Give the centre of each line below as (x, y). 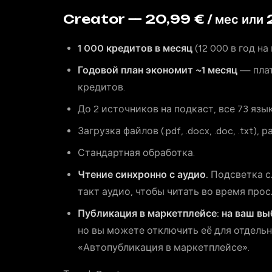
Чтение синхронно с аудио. (143, 175)
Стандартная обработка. (136, 153)
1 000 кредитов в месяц (135, 48)
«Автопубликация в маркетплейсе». (164, 247)
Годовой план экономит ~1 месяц (158, 70)
